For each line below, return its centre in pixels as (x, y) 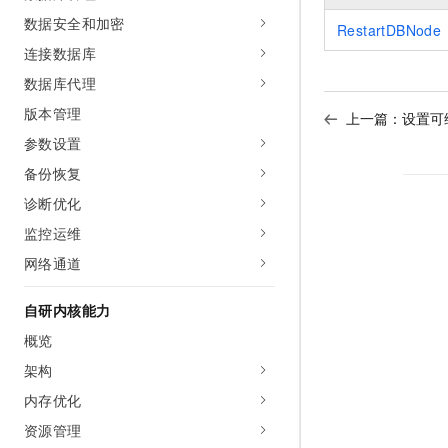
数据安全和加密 (74, 23)
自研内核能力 (67, 310)
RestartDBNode (389, 30)
